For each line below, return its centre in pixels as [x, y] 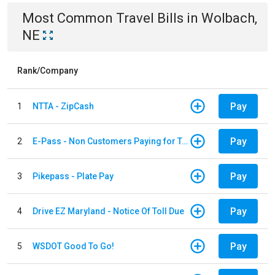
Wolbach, [229, 18]
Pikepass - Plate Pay [73, 176]
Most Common [69, 18]
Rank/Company [48, 71]
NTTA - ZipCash [63, 106]
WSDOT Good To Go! [73, 246]
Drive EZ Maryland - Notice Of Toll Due [108, 211]
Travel [135, 18]
